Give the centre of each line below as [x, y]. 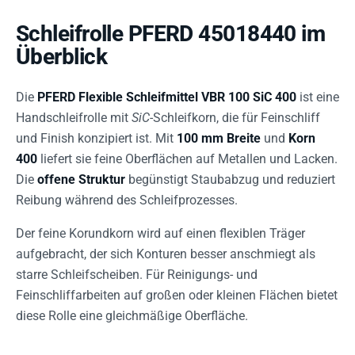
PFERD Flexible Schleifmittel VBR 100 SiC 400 [167, 97]
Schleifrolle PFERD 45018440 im [171, 34]
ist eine [318, 97]
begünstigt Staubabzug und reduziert [230, 179]
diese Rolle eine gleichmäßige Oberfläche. [132, 316]
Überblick [61, 57]
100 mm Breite [219, 138]
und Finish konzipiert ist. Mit [96, 138]
